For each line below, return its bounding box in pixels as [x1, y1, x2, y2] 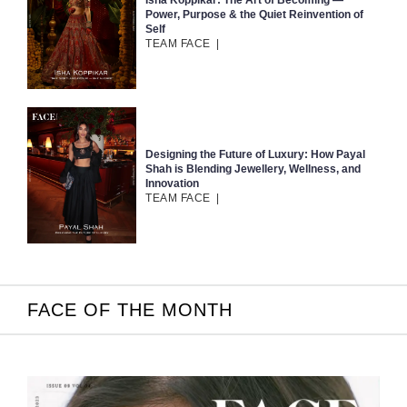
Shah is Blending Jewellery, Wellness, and [145, 163, 361, 176]
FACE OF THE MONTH [27, 300, 233, 321]
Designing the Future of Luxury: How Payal [145, 148, 365, 162]
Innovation [145, 177, 199, 191]
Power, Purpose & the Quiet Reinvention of [145, 8, 363, 22]
